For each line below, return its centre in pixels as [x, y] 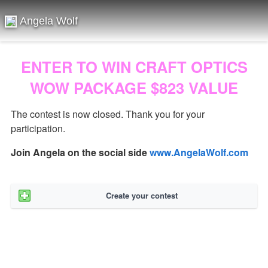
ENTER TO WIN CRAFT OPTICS [134, 67]
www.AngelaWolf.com [199, 152]
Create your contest [142, 196]
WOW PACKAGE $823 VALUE [134, 88]
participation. [38, 128]
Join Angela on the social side [80, 152]
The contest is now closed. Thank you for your [107, 114]
